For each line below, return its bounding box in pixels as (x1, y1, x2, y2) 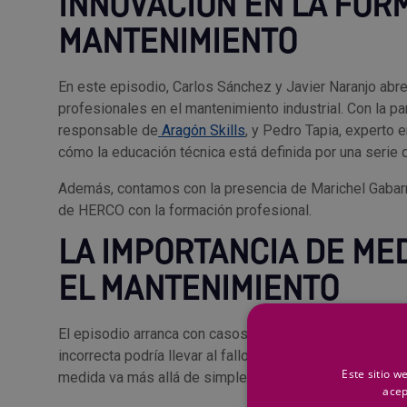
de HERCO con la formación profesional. (58, 201, 312, 219)
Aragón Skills (158, 121, 245, 139)
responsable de (58, 121, 158, 139)
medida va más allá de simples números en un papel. (58, 368, 393, 386)
